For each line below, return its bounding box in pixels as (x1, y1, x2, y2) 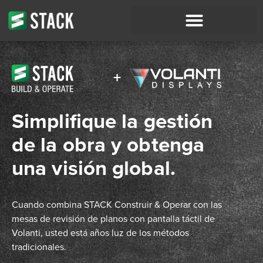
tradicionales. (12, 241, 66, 253)
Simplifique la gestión (12, 109, 213, 134)
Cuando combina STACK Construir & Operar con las (12, 198, 222, 211)
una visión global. (12, 156, 176, 181)
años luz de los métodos (87, 227, 189, 239)
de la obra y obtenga (12, 132, 205, 157)
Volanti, (12, 227, 45, 239)
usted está (45, 227, 87, 239)
